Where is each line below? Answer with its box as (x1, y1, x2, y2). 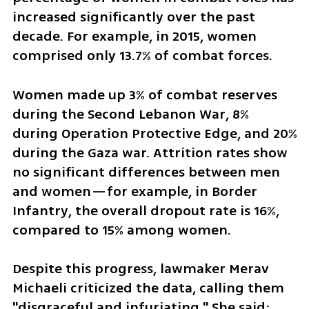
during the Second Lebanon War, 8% (12, 103, 249, 124)
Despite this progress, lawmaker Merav (12, 259, 269, 279)
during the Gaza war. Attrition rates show (12, 142, 288, 163)
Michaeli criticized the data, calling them (12, 278, 284, 299)
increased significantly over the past (12, 6, 255, 27)
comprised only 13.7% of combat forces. (12, 45, 276, 66)
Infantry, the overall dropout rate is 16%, (12, 200, 279, 221)
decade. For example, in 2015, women (12, 26, 257, 46)
